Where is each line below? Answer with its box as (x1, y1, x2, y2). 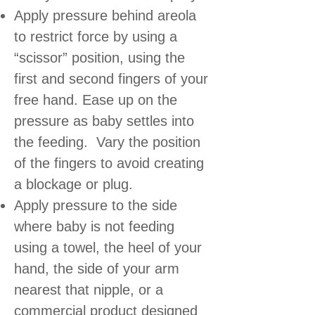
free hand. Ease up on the (14, 91, 177, 108)
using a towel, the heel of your (14, 239, 202, 255)
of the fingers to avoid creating (14, 155, 204, 171)
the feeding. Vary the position (14, 134, 200, 150)
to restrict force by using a (14, 28, 177, 44)
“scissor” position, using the (14, 49, 185, 65)
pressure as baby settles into (14, 112, 194, 129)
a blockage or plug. (14, 176, 133, 192)
